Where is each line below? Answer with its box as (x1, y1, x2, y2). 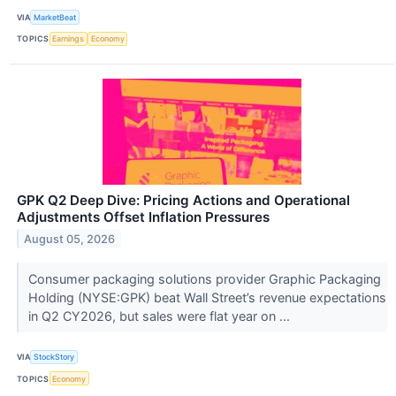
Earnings (52, 34, 85, 44)
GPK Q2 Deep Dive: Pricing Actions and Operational (17, 191, 350, 209)
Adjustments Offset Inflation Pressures (17, 208, 270, 225)
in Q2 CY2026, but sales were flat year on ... (27, 308, 293, 324)
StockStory (34, 352, 75, 362)
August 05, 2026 (24, 232, 116, 246)
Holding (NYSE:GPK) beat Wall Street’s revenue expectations (27, 289, 386, 305)
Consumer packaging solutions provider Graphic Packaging (27, 270, 381, 286)
